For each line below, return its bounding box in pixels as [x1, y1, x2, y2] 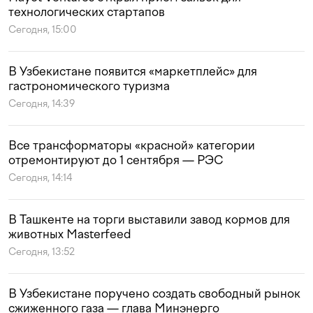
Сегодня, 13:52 [8, 246, 75, 259]
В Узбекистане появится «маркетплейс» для [8, 64, 257, 79]
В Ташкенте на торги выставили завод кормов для [8, 212, 290, 227]
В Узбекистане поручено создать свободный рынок [8, 286, 300, 301]
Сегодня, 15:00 [8, 24, 77, 36]
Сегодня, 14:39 [8, 98, 75, 110]
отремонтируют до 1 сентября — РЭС [8, 153, 223, 168]
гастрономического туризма [8, 79, 170, 94]
